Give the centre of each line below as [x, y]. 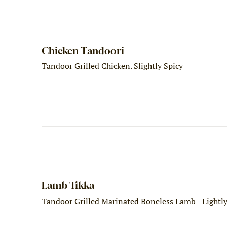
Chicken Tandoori [83, 50]
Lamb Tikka [68, 185]
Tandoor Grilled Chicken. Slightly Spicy [112, 66]
